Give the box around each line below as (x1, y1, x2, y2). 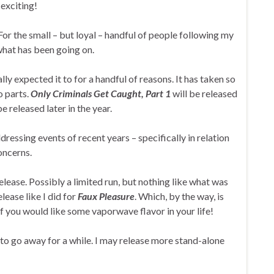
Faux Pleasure (78, 190, 135, 202)
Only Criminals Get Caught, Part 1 (31, 87, 171, 99)
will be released (171, 87, 237, 99)
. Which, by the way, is (135, 190, 224, 202)
